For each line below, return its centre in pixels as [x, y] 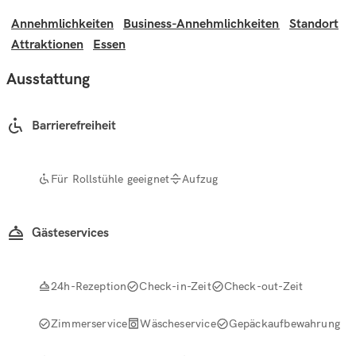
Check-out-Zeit [263, 286]
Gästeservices [70, 233]
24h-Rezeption [89, 286]
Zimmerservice [89, 323]
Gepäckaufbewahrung [284, 323]
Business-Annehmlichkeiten [201, 24]
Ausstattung [48, 79]
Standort [314, 24]
